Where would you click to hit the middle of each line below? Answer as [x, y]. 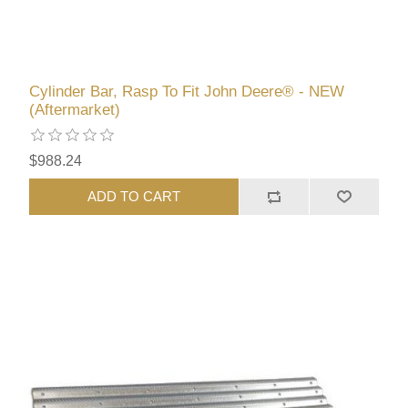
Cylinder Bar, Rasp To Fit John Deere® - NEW [187, 91]
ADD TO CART [134, 197]
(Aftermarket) [75, 109]
